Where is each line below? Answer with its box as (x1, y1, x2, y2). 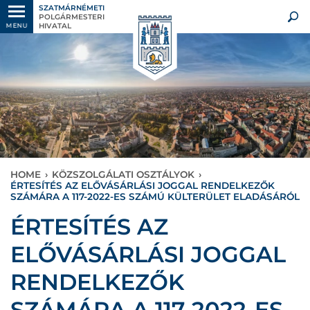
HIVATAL (39, 21, 71, 30)
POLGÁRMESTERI (39, 12, 104, 21)
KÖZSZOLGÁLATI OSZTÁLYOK (52, 169, 194, 180)
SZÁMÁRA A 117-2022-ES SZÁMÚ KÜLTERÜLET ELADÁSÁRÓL (10, 191, 300, 202)
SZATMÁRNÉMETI (39, 3, 104, 12)
